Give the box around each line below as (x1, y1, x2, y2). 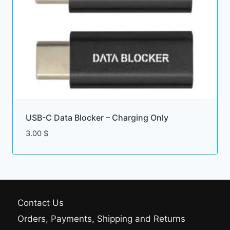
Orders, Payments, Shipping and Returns (17, 213, 186, 224)
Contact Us (17, 198, 64, 208)
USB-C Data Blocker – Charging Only (25, 112, 168, 123)
